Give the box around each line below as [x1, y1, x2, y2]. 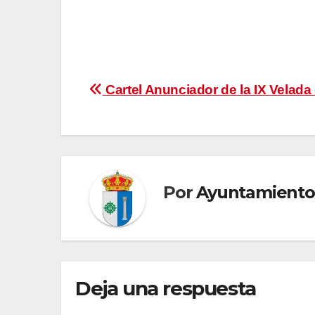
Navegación [89, 80, 216, 108]
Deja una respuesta [75, 276, 256, 300]
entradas [89, 138, 182, 166]
